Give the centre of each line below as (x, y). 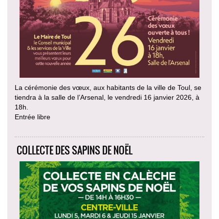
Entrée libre (33, 117)
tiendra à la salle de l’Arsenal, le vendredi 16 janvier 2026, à (107, 97)
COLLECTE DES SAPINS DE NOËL (75, 150)
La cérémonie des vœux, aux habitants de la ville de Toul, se (108, 87)
